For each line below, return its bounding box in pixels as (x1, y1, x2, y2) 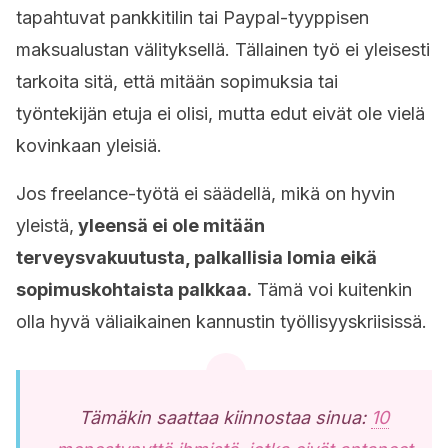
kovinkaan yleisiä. (16, 135, 162, 156)
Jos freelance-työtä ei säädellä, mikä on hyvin (16, 183, 395, 204)
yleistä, (16, 215, 74, 236)
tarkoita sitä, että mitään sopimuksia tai (16, 71, 338, 92)
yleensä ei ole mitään (74, 215, 265, 236)
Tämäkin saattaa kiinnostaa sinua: (79, 407, 371, 428)
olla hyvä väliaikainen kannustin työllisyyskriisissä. (16, 311, 427, 332)
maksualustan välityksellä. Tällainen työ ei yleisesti (16, 39, 430, 60)
